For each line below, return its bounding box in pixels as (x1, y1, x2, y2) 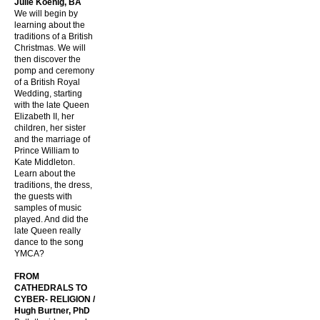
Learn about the (14, 169, 76, 179)
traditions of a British (14, 31, 93, 41)
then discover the (14, 54, 81, 64)
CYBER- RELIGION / (14, 294, 95, 304)
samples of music (14, 203, 81, 213)
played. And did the (14, 214, 89, 224)
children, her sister (14, 123, 86, 133)
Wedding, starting (14, 89, 82, 99)
